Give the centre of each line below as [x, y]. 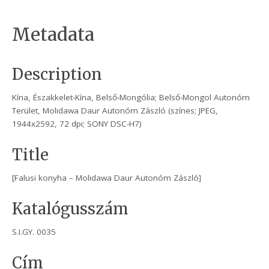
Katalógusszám [71, 209]
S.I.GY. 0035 [34, 232]
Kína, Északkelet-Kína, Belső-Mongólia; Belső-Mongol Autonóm [131, 98]
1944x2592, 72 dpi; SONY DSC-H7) [77, 124]
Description [57, 75]
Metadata [53, 35]
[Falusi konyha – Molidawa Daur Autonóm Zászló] [107, 178]
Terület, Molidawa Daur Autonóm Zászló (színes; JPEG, [115, 111]
